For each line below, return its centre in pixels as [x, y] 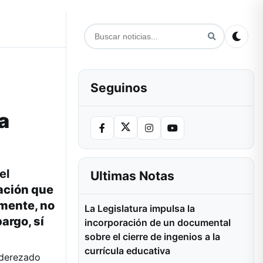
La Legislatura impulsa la [140, 208]
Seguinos [119, 88]
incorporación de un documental [158, 222]
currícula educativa [127, 251]
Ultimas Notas [132, 176]
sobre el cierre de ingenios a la [152, 237]
